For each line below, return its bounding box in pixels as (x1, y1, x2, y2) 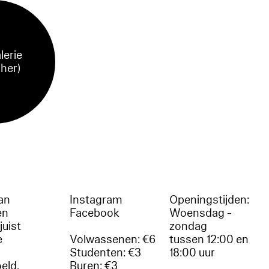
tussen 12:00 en (169, 231, 249, 247)
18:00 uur (169, 244, 216, 261)
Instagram (70, 192, 123, 208)
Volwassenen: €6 (70, 231, 156, 247)
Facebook (70, 205, 120, 221)
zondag (169, 218, 208, 234)
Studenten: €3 (70, 244, 142, 261)
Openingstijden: (169, 192, 250, 208)
